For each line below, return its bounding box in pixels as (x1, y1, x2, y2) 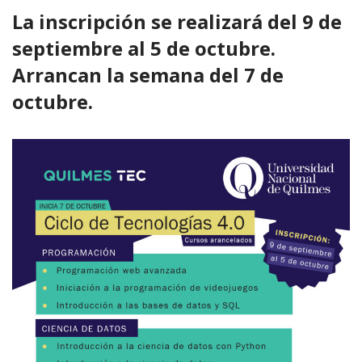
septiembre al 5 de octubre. (12, 35, 276, 61)
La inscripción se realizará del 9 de (12, 8, 342, 35)
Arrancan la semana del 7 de (12, 61, 284, 88)
